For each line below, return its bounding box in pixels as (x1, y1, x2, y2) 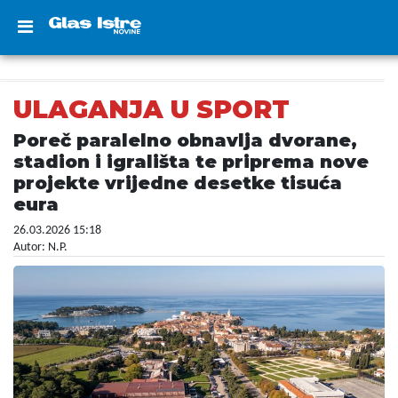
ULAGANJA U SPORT (13, 94, 290, 124)
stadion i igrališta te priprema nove (13, 151, 369, 172)
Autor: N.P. (13, 241, 68, 254)
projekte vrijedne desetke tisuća (13, 172, 342, 194)
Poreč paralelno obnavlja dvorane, (13, 130, 357, 151)
